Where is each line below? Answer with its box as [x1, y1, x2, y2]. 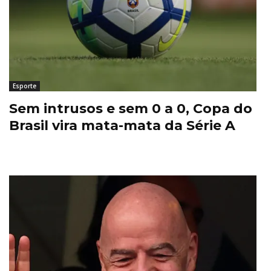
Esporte [13, 81, 36, 90]
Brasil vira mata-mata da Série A [9, 117, 235, 134]
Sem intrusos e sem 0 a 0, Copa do [9, 100, 252, 117]
